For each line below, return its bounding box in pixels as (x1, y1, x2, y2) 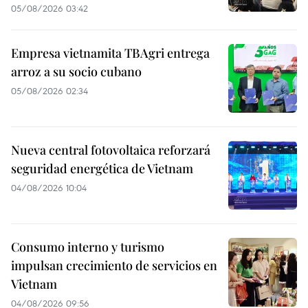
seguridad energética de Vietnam (11, 160, 193, 177)
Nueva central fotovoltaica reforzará (11, 142, 210, 159)
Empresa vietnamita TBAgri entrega (11, 45, 210, 62)
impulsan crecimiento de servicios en (11, 257, 217, 274)
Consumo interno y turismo (11, 239, 164, 256)
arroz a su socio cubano (11, 63, 142, 80)
